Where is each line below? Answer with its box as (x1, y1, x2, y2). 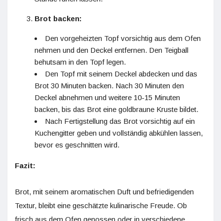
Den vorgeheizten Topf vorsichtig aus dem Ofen (45, 34, 201, 42)
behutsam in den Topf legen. (35, 58, 126, 66)
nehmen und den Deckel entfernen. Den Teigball (35, 46, 188, 54)
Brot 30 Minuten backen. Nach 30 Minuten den (35, 81, 184, 90)
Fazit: (15, 161, 36, 170)
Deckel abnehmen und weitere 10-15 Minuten (35, 93, 180, 102)
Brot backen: (35, 14, 82, 23)
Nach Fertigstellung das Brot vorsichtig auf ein (45, 117, 195, 125)
